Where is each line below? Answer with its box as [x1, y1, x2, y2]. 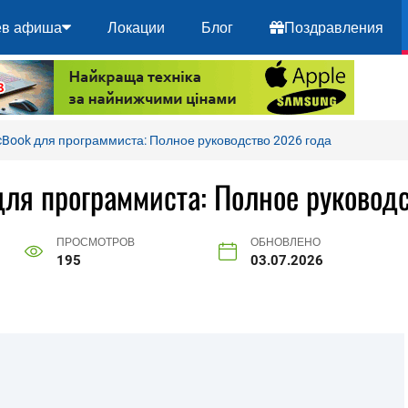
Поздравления [283, 18, 383, 36]
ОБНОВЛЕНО [250, 236, 321, 249]
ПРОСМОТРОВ [56, 236, 135, 249]
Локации [107, 18, 165, 36]
